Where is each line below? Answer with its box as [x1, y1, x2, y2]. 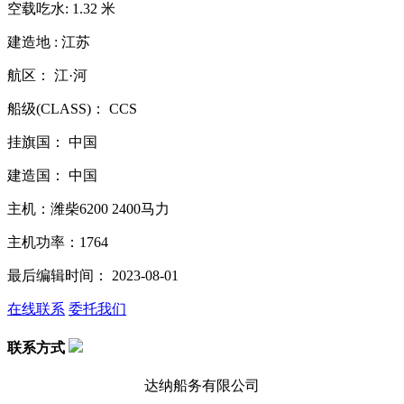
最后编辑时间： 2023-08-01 [7, 267, 179, 283]
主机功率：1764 [7, 234, 108, 250]
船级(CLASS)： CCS [7, 100, 137, 116]
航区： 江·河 [7, 67, 87, 83]
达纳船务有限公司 [144, 378, 260, 394]
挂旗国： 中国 [7, 133, 97, 150]
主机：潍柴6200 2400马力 [7, 200, 170, 216]
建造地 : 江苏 [7, 33, 90, 50]
